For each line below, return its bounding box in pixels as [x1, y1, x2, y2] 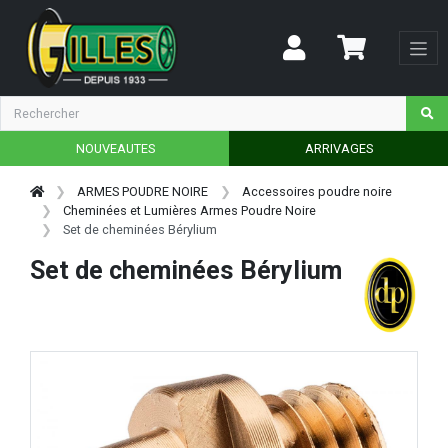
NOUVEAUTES [75, 140, 155, 156]
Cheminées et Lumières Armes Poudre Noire [63, 202, 317, 218]
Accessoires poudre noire [241, 183, 392, 199]
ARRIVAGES [304, 140, 373, 156]
